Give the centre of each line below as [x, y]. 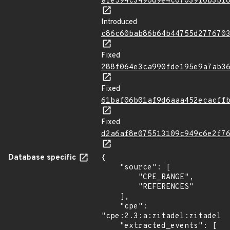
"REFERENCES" [120, 187]
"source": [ [110, 168]
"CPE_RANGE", [120, 177]
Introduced [119, 22]
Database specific [43, 158]
